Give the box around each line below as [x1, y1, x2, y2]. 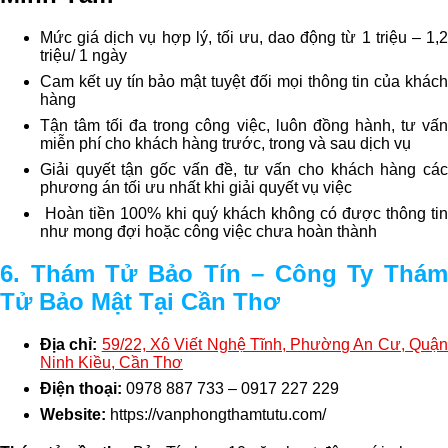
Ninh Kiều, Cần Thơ [40, 354, 183, 372]
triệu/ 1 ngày [40, 46, 127, 64]
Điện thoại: [40, 380, 122, 398]
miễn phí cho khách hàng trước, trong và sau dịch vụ [40, 134, 411, 152]
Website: [40, 406, 110, 424]
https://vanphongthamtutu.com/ [110, 406, 326, 424]
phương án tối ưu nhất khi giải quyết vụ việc [40, 178, 352, 196]
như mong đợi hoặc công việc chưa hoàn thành [40, 222, 377, 240]
